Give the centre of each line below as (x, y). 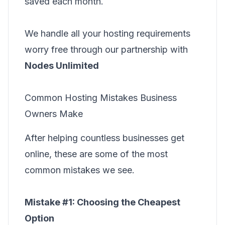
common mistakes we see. (80, 170)
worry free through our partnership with (106, 49)
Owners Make (54, 114)
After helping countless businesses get (104, 138)
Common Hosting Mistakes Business (101, 98)
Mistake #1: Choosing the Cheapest (102, 202)
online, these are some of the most (96, 154)
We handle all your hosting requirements (107, 33)
